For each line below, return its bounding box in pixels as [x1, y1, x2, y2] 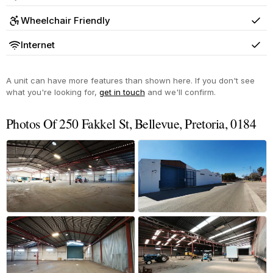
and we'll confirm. [144, 87, 216, 97]
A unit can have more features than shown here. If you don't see [5, 75, 255, 85]
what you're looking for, [5, 87, 99, 97]
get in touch [99, 87, 145, 97]
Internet [20, 39, 55, 51]
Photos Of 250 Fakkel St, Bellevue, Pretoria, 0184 [5, 114, 257, 132]
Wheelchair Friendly [20, 14, 110, 26]
